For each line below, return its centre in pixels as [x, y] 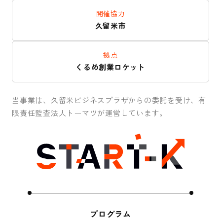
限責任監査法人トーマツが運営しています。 [90, 113]
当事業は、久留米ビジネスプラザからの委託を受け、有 [109, 101]
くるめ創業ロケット [110, 68]
